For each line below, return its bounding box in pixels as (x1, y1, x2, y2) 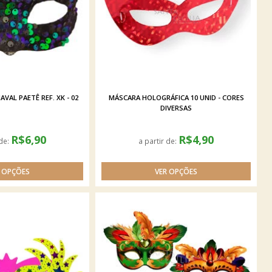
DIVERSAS (160, 103, 192, 112)
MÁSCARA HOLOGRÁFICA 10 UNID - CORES (108, 93, 244, 102)
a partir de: (138, 136, 178, 146)
